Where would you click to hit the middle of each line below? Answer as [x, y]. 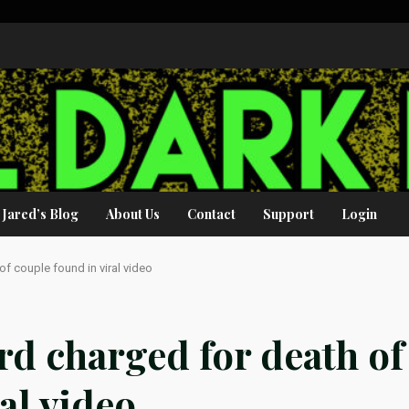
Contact [211, 214]
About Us [133, 214]
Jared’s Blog [41, 214]
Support [288, 214]
